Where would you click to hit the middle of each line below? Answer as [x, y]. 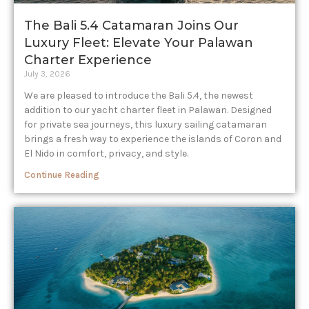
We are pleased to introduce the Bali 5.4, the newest [139, 96]
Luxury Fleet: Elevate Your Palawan [139, 43]
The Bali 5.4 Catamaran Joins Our [131, 26]
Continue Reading [62, 175]
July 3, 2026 [47, 74]
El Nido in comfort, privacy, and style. [106, 153]
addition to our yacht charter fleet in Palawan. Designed [148, 110]
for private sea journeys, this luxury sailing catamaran [146, 124]
